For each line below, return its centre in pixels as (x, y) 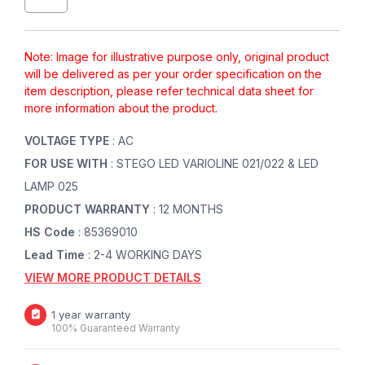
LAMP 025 (51, 186)
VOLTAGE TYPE (68, 140)
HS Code (51, 231)
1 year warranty (91, 314)
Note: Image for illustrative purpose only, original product (177, 56)
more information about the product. (121, 108)
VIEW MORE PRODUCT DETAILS (113, 277)
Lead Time (56, 254)
